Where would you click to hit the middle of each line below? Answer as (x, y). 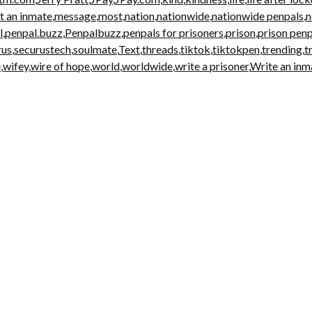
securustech (42, 49)
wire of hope (60, 65)
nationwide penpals (258, 15)
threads (160, 49)
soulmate (95, 49)
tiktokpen (236, 49)
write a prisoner (212, 65)
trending (282, 49)
